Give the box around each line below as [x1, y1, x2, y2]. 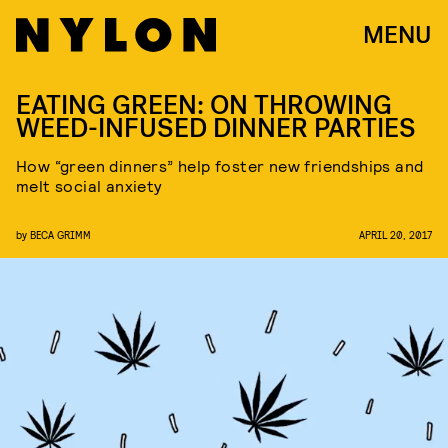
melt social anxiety [16, 176, 163, 195]
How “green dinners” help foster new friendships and [16, 156, 424, 175]
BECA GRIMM [30, 228, 91, 241]
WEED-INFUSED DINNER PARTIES [16, 111, 416, 146]
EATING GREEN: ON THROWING [16, 88, 392, 123]
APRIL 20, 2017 [359, 228, 432, 241]
